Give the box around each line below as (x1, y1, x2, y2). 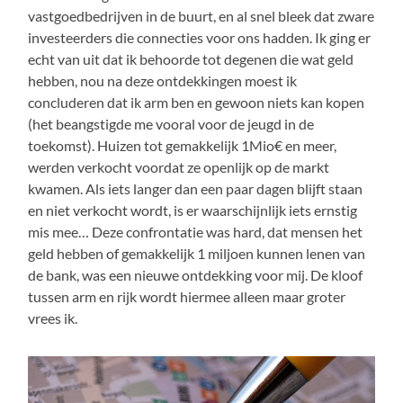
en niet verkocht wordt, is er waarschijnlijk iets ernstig (28, 201, 358, 219)
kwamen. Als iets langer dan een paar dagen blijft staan (28, 179, 363, 197)
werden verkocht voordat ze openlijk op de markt (28, 157, 330, 175)
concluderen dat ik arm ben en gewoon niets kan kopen (28, 93, 365, 111)
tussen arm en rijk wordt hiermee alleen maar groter (28, 287, 346, 305)
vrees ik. (28, 309, 78, 327)
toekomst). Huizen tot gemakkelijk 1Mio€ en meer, (28, 136, 337, 154)
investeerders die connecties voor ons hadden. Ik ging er (28, 28, 372, 46)
